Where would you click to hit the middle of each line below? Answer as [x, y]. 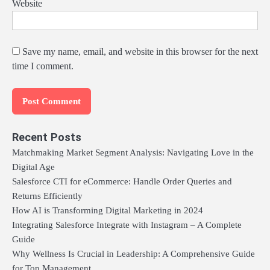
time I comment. [43, 66]
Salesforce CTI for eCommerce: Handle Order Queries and [122, 182]
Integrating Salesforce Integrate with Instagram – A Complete [127, 225]
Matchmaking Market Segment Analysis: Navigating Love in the [133, 153]
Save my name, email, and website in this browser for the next [140, 51]
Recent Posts [47, 137]
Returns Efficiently [47, 196]
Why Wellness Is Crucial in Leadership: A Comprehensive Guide [133, 254]
